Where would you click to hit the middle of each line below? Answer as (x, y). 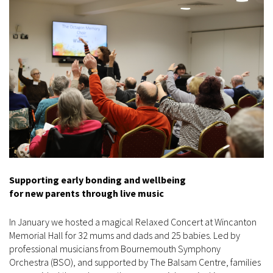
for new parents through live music (87, 193)
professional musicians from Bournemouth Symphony (115, 249)
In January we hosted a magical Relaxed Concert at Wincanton (133, 222)
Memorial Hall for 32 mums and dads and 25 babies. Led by (125, 236)
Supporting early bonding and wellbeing (97, 180)
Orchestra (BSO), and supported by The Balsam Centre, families (135, 262)
